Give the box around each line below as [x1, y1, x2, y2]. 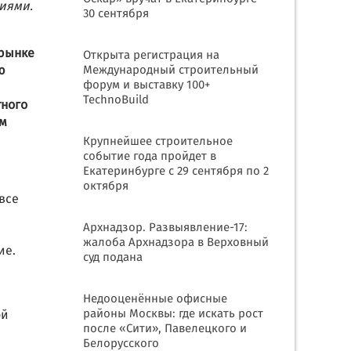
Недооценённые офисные [83, 290, 227, 309]
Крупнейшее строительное [83, 132, 233, 151]
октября [83, 177, 128, 196]
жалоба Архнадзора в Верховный [83, 233, 269, 252]
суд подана [83, 248, 143, 267]
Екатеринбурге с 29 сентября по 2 [83, 162, 269, 181]
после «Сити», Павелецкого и [83, 320, 247, 338]
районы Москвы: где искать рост [83, 305, 263, 324]
